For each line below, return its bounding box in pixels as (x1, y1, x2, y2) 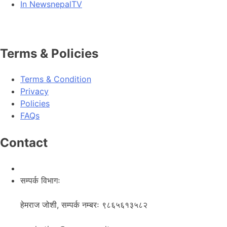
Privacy (20, 86, 49, 97)
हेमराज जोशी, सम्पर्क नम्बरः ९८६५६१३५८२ (20, 200, 147, 210)
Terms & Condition (20, 74, 91, 85)
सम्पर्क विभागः (20, 175, 60, 186)
